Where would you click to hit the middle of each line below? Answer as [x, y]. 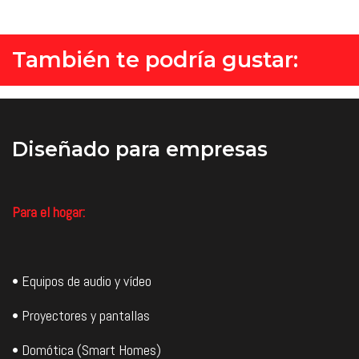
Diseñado [61, 149]
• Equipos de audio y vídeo [82, 281]
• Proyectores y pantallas [81, 315]
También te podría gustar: [155, 59]
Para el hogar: [48, 212]
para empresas [189, 149]
